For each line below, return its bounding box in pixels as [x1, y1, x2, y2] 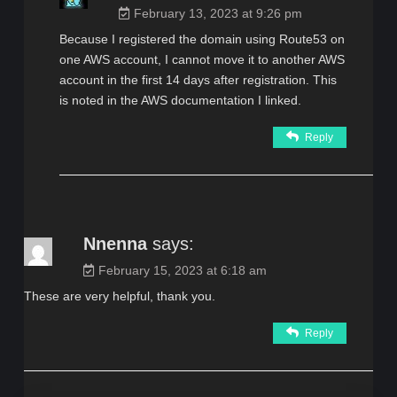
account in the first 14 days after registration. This [58, 72, 337, 87]
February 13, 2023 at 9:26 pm [133, 5, 302, 20]
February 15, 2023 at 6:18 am [97, 262, 267, 277]
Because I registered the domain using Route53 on [58, 31, 345, 46]
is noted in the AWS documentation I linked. [58, 92, 301, 107]
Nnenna [82, 233, 147, 253]
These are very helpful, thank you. [23, 288, 215, 303]
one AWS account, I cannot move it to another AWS [58, 51, 345, 66]
